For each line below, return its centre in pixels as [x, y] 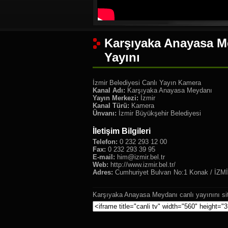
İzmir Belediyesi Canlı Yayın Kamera [147, 83]
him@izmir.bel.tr [141, 157]
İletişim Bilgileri [122, 131]
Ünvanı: [105, 113]
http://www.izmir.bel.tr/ [142, 165]
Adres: [103, 172]
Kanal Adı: [109, 90]
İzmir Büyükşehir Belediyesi [159, 113]
